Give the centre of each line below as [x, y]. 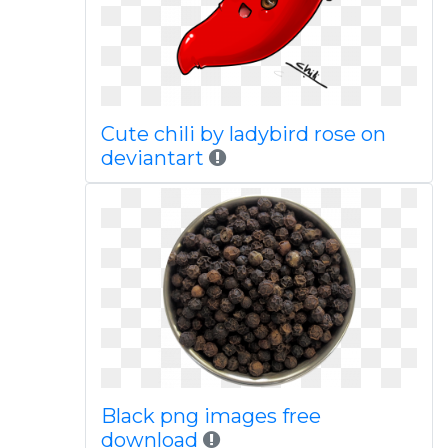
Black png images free [210, 416]
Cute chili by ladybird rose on [243, 134]
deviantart [152, 158]
